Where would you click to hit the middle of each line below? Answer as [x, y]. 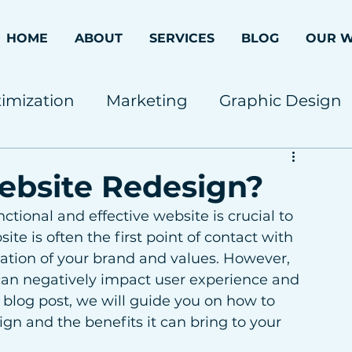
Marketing [147, 101]
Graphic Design [280, 101]
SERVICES [181, 38]
